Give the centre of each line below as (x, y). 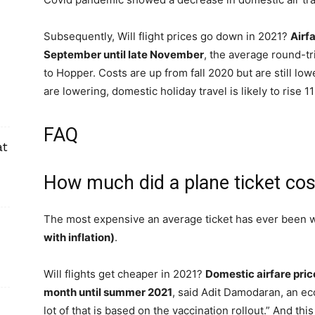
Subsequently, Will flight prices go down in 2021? (167, 36)
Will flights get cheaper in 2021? (124, 274)
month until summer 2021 (108, 292)
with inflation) (79, 237)
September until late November (124, 54)
